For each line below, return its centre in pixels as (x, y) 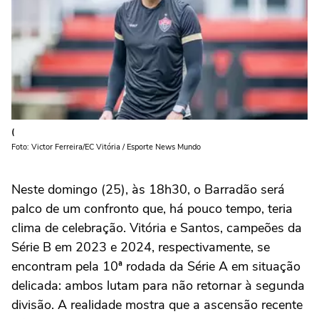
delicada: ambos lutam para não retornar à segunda (158, 285)
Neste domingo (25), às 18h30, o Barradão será (148, 189)
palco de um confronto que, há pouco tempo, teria (152, 208)
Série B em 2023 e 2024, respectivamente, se (141, 247)
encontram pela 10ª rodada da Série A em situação (156, 266)
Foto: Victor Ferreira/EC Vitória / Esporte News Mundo (106, 147)
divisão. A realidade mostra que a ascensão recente (157, 304)
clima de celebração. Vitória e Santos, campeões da (157, 228)
